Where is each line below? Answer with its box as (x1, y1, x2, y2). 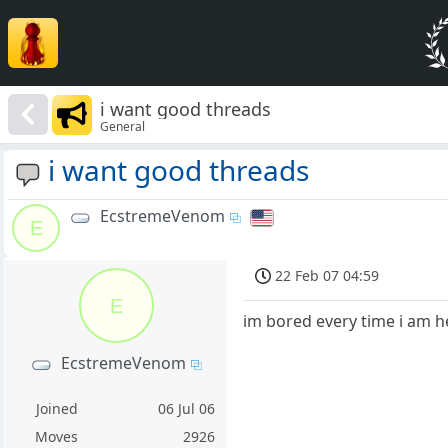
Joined (35, 399, 78, 419)
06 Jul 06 (158, 399, 216, 419)
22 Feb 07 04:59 (275, 266, 380, 286)
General (100, 117, 146, 135)
